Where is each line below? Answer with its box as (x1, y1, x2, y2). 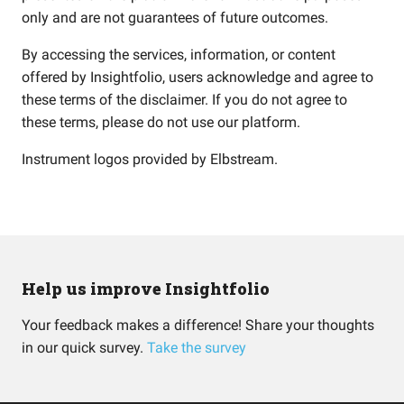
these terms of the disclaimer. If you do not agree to (22, 91, 347, 108)
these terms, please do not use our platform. (22, 114, 300, 131)
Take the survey (147, 339, 246, 357)
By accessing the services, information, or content (22, 46, 335, 63)
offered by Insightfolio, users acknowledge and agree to (22, 69, 373, 86)
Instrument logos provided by (22, 151, 210, 168)
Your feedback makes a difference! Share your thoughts (22, 317, 374, 335)
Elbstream (210, 151, 274, 168)
